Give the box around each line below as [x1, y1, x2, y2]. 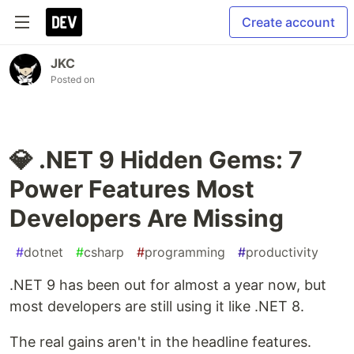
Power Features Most [9, 175, 254, 203]
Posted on [51, 73, 95, 85]
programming [145, 244, 225, 260]
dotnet [24, 244, 63, 260]
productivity [246, 244, 318, 260]
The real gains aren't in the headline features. [9, 333, 311, 350]
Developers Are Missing [9, 204, 284, 232]
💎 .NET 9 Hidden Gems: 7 [9, 145, 303, 174]
